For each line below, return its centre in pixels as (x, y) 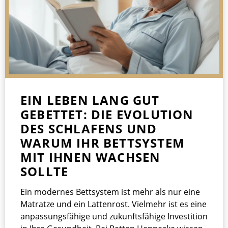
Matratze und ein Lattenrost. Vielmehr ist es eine (113, 204)
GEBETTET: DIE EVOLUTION (107, 115)
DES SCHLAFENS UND (89, 129)
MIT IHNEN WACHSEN (91, 157)
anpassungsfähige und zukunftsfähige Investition (114, 217)
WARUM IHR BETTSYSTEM (103, 143)
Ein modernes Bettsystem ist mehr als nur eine (110, 192)
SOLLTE (45, 172)
